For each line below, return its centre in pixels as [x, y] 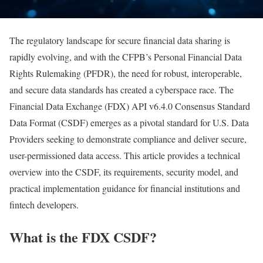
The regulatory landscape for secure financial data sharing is [120, 41]
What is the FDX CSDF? [83, 237]
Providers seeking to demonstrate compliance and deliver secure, [128, 139]
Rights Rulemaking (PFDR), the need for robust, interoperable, [126, 73]
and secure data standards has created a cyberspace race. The [122, 90]
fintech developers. [44, 205]
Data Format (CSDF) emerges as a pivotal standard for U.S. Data [129, 123]
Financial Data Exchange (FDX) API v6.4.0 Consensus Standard [130, 106]
